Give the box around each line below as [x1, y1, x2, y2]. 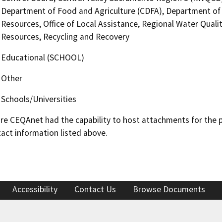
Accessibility [12, 183, 57, 195]
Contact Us [74, 183, 116, 195]
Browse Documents [133, 183, 205, 195]
